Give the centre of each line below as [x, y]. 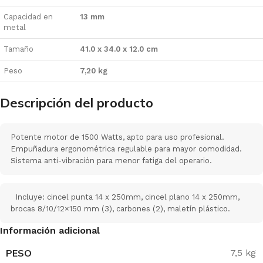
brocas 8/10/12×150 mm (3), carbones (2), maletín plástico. [123, 208]
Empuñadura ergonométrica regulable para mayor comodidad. [126, 149]
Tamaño [18, 49]
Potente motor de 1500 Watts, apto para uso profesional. [117, 137]
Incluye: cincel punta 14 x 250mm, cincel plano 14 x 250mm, [125, 197]
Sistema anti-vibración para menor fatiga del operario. [111, 160]
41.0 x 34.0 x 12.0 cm [119, 49]
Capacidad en [28, 16]
